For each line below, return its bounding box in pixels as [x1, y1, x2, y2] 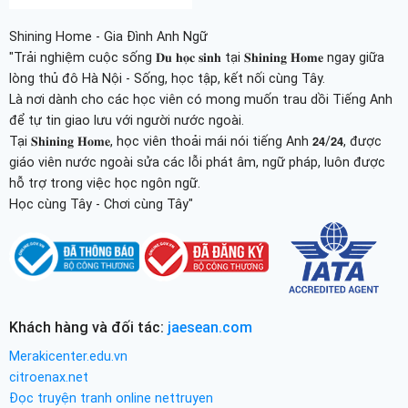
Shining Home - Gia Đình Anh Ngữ [8, 29, 208, 46]
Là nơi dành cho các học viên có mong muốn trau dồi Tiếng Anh [8, 92, 393, 108]
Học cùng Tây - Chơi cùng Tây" [8, 197, 193, 213]
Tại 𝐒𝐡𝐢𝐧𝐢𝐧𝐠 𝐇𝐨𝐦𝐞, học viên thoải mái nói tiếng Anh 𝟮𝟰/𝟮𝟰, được [8, 134, 382, 150]
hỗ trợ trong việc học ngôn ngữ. [8, 176, 200, 192]
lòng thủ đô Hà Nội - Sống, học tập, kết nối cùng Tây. [8, 71, 325, 87]
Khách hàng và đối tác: [8, 319, 168, 337]
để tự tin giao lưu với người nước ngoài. [8, 113, 244, 129]
